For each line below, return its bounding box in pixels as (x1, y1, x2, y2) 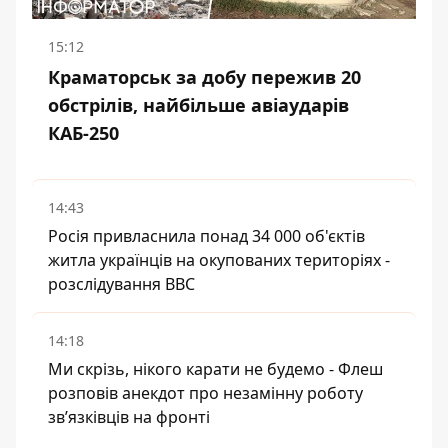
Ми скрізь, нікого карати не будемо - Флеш (48, 357, 383, 380)
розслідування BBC (48, 272, 195, 295)
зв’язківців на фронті (48, 405, 210, 428)
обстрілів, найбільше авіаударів (48, 92, 349, 117)
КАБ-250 (48, 120, 119, 145)
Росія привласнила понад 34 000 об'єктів (48, 224, 365, 247)
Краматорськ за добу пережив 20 (48, 64, 361, 89)
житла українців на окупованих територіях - (48, 248, 390, 271)
